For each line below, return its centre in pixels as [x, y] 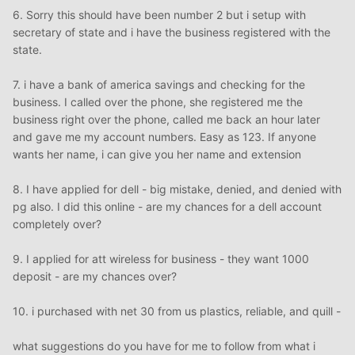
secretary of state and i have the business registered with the [172, 32]
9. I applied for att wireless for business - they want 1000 [161, 259]
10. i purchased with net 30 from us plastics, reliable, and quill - [177, 311]
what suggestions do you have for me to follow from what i [164, 346]
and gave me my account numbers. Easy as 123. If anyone [164, 137]
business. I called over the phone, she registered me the [158, 102]
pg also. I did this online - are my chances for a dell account [167, 207]
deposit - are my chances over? [95, 277]
